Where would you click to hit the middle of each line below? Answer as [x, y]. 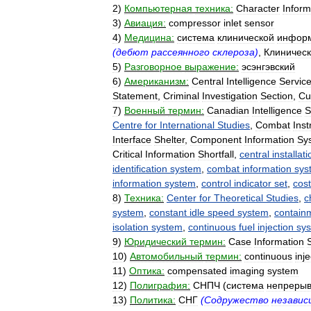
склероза [234, 52]
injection [276, 227]
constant [168, 212]
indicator [253, 183]
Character [258, 8]
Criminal [181, 96]
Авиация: [145, 23]
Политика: [153, 300]
